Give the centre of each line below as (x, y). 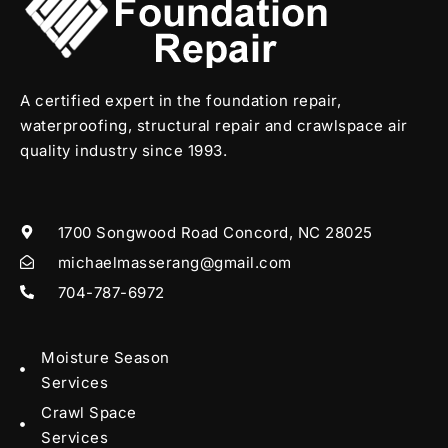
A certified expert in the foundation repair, (180, 100)
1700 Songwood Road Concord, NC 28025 (215, 232)
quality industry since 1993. (123, 150)
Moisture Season (105, 357)
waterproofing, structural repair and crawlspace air (214, 125)
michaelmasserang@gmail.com (174, 262)
